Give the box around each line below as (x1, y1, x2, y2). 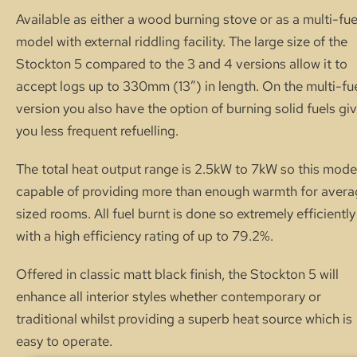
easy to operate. (16, 332, 112, 350)
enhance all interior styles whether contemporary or (16, 288, 321, 305)
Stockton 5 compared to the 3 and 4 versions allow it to (16, 55, 347, 73)
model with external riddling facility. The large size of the (16, 33, 347, 50)
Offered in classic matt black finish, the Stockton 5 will (16, 265, 339, 283)
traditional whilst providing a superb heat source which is (16, 310, 352, 328)
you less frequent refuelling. (16, 122, 178, 139)
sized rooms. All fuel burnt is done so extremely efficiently (16, 205, 355, 222)
